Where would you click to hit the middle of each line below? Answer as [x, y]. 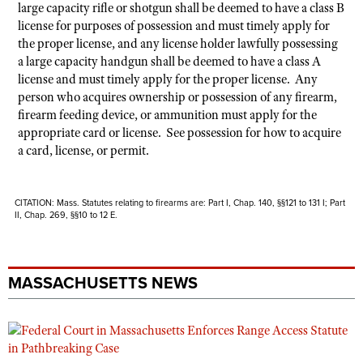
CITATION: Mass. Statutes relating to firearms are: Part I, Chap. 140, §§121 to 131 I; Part [180, 203]
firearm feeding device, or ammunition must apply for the [167, 115]
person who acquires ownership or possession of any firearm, [177, 97]
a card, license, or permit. [83, 151]
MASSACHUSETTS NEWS [103, 284]
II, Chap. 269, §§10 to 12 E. [66, 215]
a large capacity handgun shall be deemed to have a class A [169, 62]
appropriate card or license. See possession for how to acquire [179, 133]
